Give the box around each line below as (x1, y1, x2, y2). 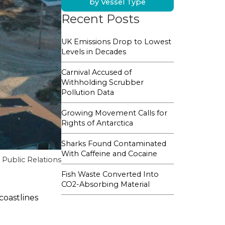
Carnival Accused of (61, 68, 132, 77)
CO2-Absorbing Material (61, 180, 150, 189)
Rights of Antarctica (61, 119, 133, 128)
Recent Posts (61, 12, 140, 27)
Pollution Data (61, 88, 114, 97)
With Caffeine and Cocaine (61, 149, 157, 159)
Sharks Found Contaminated (61, 139, 166, 149)
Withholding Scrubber (61, 78, 144, 87)
